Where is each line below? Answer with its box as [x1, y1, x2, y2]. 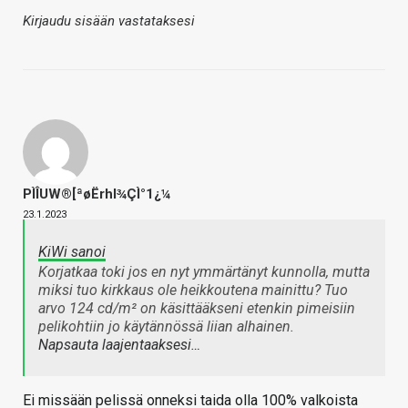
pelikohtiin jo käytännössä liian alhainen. [38, 317, 294, 335]
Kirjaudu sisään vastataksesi [23, 12, 195, 29]
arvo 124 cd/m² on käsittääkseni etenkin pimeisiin [38, 299, 355, 317]
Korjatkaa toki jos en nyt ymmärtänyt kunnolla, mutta [38, 262, 370, 280]
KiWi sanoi [38, 242, 106, 260]
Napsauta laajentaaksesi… [38, 335, 200, 353]
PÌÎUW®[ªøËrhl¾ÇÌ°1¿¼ [23, 185, 170, 202]
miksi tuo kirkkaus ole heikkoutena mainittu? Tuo [38, 280, 348, 299]
